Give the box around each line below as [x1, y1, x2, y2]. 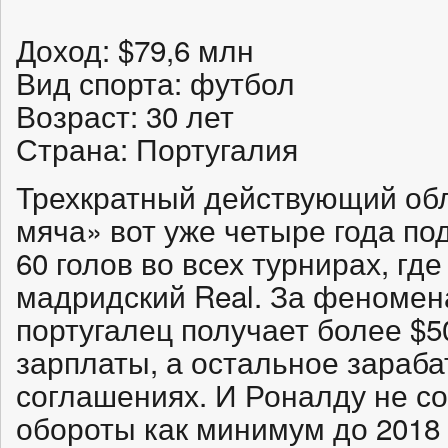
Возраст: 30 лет [16, 93, 234, 136]
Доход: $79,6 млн [16, 27, 254, 70]
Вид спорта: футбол [16, 60, 295, 103]
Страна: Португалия [16, 126, 298, 169]
